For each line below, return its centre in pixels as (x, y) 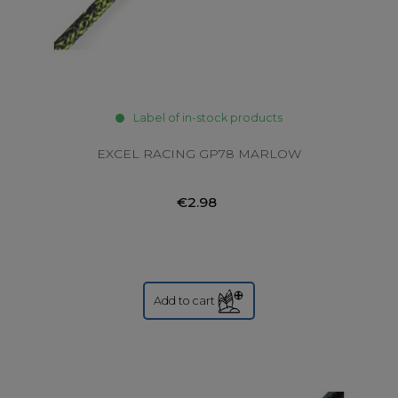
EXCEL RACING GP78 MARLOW (199, 154)
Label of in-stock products (208, 118)
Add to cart (184, 300)
